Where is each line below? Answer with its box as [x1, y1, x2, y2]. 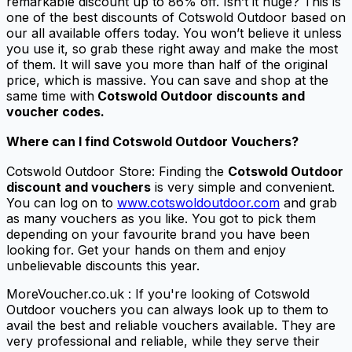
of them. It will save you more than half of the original [6, 56, 328, 72]
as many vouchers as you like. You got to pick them [6, 210, 316, 226]
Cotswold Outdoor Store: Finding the [6, 163, 228, 179]
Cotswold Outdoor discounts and [94, 87, 305, 104]
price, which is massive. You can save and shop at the [6, 71, 328, 88]
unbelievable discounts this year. [6, 257, 203, 273]
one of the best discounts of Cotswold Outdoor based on [6, 9, 346, 25]
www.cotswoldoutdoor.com [117, 194, 280, 211]
